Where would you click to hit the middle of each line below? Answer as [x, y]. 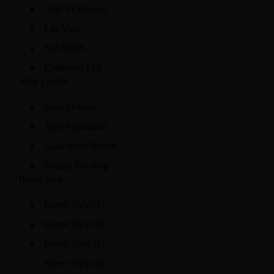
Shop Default [70, 107]
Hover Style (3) [74, 244]
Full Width [65, 48]
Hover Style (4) [74, 263]
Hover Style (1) [74, 205]
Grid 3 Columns [75, 9]
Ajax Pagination [75, 126]
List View [63, 28]
